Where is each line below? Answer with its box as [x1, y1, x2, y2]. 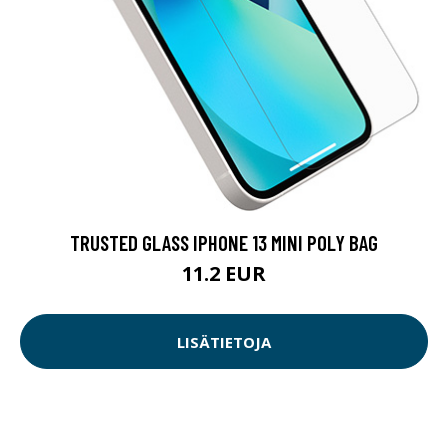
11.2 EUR [182, 260, 266, 288]
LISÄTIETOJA [177, 331, 271, 352]
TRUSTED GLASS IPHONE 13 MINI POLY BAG [70, 230, 378, 256]
